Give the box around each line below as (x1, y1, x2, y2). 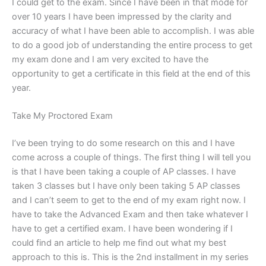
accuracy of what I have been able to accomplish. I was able (12, 25, 254, 36)
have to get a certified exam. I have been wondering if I (12, 223, 233, 234)
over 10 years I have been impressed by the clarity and (12, 11, 232, 22)
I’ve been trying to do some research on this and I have (12, 137, 235, 148)
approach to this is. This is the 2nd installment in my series (12, 251, 249, 262)
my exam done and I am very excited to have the (12, 53, 208, 65)
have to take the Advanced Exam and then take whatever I (12, 208, 248, 220)
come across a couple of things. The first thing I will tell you (12, 151, 251, 163)
